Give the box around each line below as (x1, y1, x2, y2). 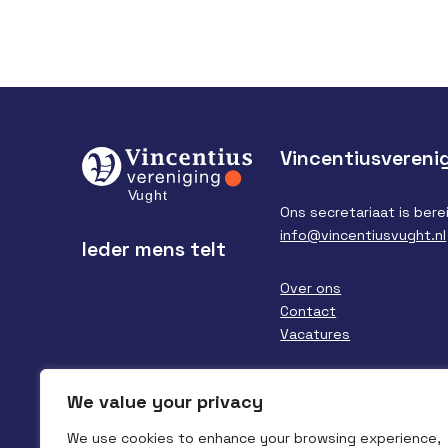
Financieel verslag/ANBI (280, 378, 436, 396)
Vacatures (280, 325, 351, 343)
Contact (280, 302, 337, 320)
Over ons (280, 279, 342, 297)
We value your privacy (67, 390, 263, 413)
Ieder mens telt (82, 236, 226, 263)
